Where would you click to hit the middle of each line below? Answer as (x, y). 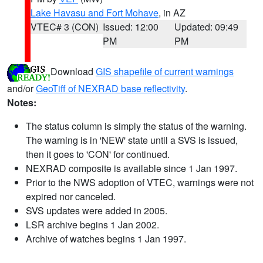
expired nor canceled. (71, 196)
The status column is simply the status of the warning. (136, 126)
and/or (21, 88)
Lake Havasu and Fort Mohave (95, 13)
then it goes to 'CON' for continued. (98, 154)
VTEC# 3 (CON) (65, 27)
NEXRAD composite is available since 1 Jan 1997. (131, 168)
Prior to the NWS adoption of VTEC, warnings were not (140, 182)
